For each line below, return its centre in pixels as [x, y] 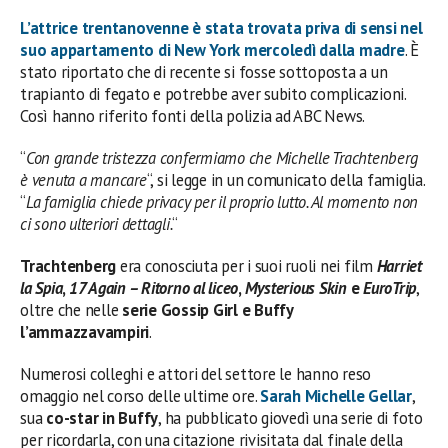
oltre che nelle [71, 309]
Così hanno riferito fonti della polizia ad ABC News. [193, 115]
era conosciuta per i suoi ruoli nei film [246, 265]
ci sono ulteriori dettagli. [96, 223]
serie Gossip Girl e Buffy [207, 309]
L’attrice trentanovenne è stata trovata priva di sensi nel [221, 27]
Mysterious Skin [295, 287]
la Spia [41, 287]
